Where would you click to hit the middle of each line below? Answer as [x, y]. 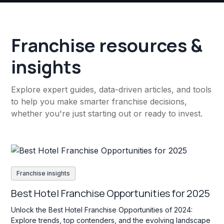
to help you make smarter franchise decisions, [99, 102]
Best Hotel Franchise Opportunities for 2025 [111, 193]
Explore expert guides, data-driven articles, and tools [111, 90]
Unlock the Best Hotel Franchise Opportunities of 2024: [102, 209]
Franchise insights [43, 173]
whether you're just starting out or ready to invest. [107, 114]
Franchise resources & [107, 45]
